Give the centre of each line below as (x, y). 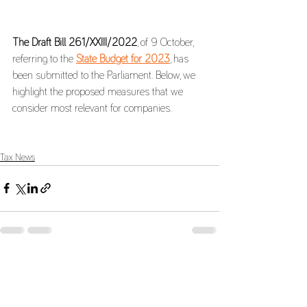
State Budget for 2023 (123, 59)
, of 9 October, (167, 42)
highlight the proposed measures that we (99, 91)
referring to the (44, 59)
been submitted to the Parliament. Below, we (105, 75)
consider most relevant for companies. (92, 108)
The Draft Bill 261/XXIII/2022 (75, 42)
